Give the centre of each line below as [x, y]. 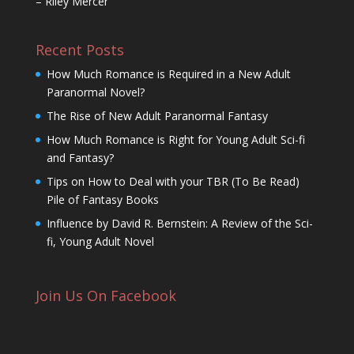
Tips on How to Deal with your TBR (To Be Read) [173, 181]
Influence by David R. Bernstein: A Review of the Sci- [179, 223]
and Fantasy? [80, 157]
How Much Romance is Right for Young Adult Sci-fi [175, 139]
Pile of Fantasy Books [102, 199]
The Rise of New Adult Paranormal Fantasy [157, 115]
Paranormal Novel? [95, 92]
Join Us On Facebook [105, 295]
